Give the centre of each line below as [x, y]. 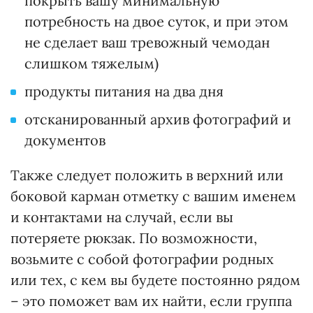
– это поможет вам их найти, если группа [151, 301]
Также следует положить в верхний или [147, 175]
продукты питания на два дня [124, 92]
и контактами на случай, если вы [122, 217]
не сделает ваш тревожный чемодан [147, 43]
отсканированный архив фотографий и [158, 119]
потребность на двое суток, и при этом [156, 22]
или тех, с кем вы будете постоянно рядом [155, 280]
